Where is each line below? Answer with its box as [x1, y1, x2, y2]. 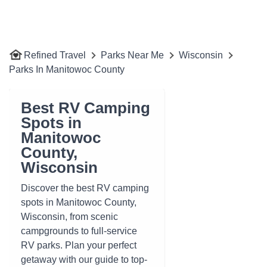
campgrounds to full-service [21, 226, 137, 236]
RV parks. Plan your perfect [21, 240, 136, 250]
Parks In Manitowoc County [9, 64, 125, 74]
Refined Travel [24, 50, 86, 60]
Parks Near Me [101, 50, 164, 60]
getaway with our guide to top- [21, 254, 147, 265]
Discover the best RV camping [21, 183, 149, 193]
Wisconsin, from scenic [21, 212, 118, 222]
